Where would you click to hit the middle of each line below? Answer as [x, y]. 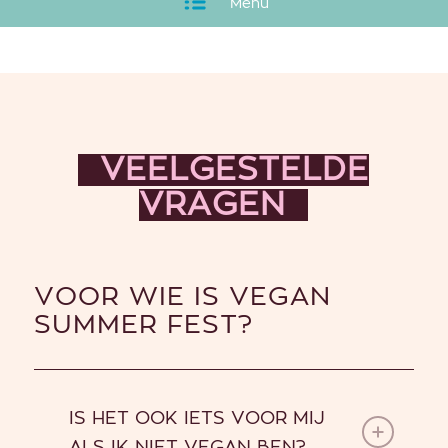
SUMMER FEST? [143, 325]
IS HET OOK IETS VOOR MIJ [196, 419]
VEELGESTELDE [224, 170]
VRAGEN [224, 205]
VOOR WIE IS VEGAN [182, 297]
